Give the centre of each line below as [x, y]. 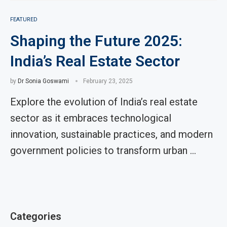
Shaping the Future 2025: [96, 41]
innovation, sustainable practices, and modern [111, 134]
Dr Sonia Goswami [43, 81]
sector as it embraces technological [91, 118]
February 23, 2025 [108, 81]
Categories [36, 216]
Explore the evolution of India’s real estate [104, 102]
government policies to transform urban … [103, 150]
